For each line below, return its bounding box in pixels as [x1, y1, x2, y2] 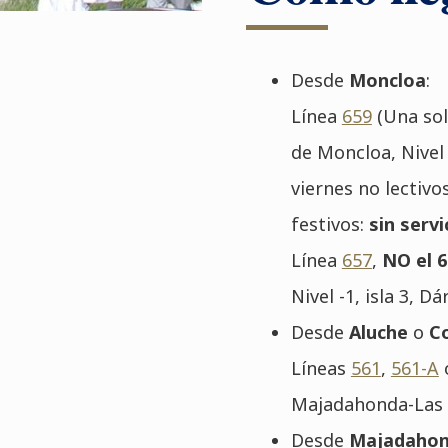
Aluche [348, 320, 408, 344]
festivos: [290, 212, 369, 236]
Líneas [290, 356, 351, 380]
